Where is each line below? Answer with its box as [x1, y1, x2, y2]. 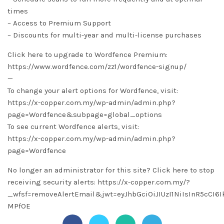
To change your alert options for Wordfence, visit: [7, 86, 178, 95]
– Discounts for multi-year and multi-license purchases [7, 30, 201, 39]
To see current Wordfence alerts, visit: [7, 122, 139, 131]
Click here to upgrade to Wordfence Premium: [7, 50, 167, 59]
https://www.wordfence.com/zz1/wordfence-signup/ [7, 62, 186, 71]
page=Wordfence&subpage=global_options [7, 110, 162, 119]
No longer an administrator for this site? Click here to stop [7, 165, 214, 174]
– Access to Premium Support [7, 18, 111, 27]
